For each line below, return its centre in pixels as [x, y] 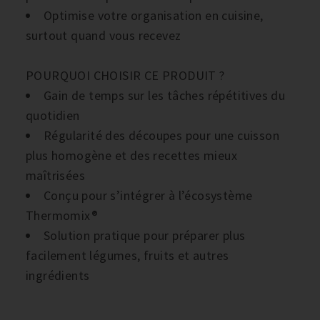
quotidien [53, 115]
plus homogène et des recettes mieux [131, 155]
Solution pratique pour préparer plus [145, 235]
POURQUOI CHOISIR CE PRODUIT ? [125, 75]
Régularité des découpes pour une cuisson [161, 135]
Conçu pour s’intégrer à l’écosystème [148, 195]
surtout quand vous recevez [104, 35]
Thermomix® [62, 215]
